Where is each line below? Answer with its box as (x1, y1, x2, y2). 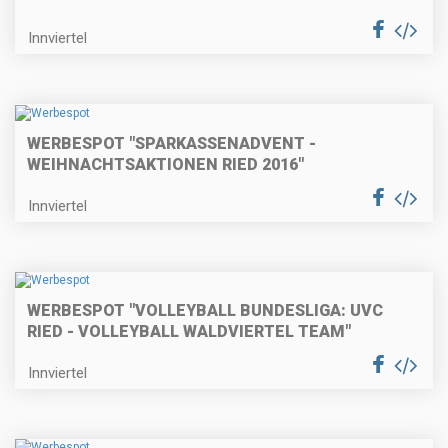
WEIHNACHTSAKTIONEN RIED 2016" (27, 154, 304, 174)
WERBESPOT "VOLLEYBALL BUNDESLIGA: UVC (27, 301, 383, 320)
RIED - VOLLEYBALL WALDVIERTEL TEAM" (27, 322, 351, 341)
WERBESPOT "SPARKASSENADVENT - (27, 133, 316, 153)
